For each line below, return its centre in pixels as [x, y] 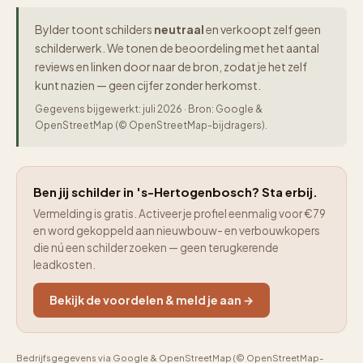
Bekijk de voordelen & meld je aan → [152, 300]
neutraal [179, 29]
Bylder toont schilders [94, 29]
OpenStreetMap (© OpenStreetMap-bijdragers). [151, 125]
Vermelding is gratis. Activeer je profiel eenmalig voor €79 [179, 214]
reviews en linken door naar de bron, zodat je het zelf [171, 66]
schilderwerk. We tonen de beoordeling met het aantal [177, 48]
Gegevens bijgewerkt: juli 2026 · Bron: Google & [149, 109]
